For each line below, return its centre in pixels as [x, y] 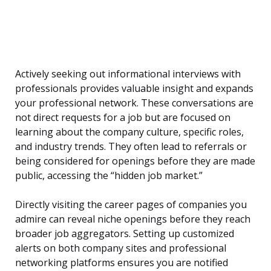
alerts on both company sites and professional [121, 248]
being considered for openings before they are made [135, 161]
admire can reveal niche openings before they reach [133, 219]
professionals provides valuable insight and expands [134, 89]
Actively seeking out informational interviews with [128, 74]
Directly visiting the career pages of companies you [131, 205]
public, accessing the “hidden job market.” [109, 176]
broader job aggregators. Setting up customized [125, 234]
